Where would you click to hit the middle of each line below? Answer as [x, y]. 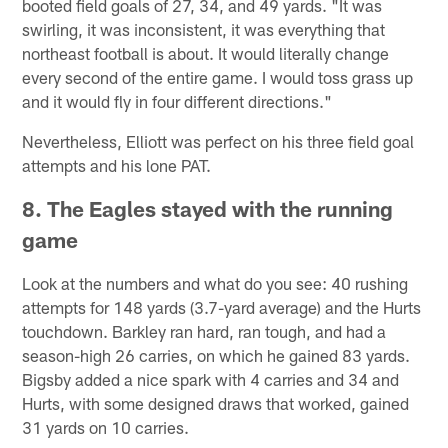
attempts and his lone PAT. [117, 164]
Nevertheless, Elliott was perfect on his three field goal [218, 140]
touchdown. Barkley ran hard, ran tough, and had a [204, 330]
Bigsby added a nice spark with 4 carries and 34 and [211, 378]
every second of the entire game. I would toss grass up [218, 76]
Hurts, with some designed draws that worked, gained [216, 402]
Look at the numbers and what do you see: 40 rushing [215, 282]
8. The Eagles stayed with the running [208, 208]
